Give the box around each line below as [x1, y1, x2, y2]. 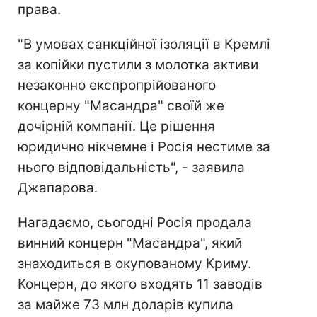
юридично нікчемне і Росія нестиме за [18, 139, 270, 156]
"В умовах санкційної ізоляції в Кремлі [18, 36, 270, 53]
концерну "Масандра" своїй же [18, 98, 224, 115]
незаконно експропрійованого [18, 77, 216, 94]
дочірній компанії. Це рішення [18, 118, 215, 135]
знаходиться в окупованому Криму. [18, 255, 251, 272]
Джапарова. [18, 180, 98, 197]
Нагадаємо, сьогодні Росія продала [18, 214, 252, 231]
